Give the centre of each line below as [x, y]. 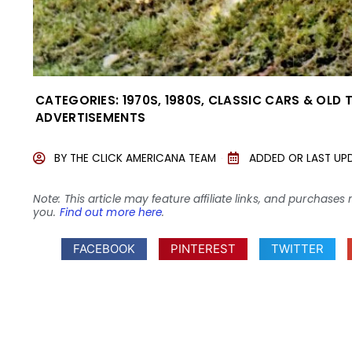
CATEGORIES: [77, 100]
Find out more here [111, 213]
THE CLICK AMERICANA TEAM [143, 158]
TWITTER [298, 248]
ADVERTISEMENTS [91, 117]
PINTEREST [203, 248]
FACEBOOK [104, 248]
